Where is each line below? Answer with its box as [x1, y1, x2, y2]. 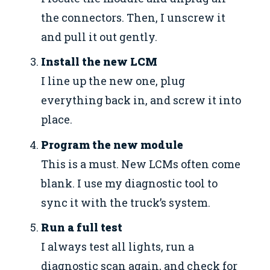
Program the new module [41, 137, 184, 152]
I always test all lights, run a [41, 239, 195, 254]
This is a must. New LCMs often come [41, 156, 241, 171]
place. [41, 112, 73, 127]
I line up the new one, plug [41, 74, 186, 89]
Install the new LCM [41, 54, 158, 69]
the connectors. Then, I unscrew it [41, 10, 226, 25]
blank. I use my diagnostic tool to [41, 175, 218, 190]
